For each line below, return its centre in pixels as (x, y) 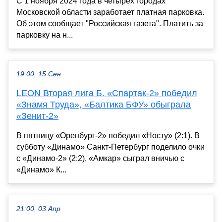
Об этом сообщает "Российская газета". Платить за (110, 23)
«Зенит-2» (37, 116)
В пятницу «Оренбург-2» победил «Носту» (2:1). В (108, 135)
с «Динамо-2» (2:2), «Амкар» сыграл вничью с (100, 158)
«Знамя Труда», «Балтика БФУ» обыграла (104, 104)
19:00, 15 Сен (39, 74)
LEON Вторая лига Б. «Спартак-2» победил (107, 93)
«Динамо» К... (41, 169)
